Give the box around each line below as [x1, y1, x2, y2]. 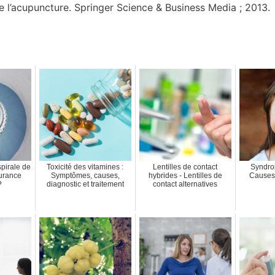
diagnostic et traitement [46, 179, 124, 188]
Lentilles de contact [153, 162, 218, 171]
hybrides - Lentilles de [148, 171, 222, 180]
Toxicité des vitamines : [47, 162, 124, 171]
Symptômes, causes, [50, 171, 120, 180]
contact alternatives [153, 179, 218, 188]
